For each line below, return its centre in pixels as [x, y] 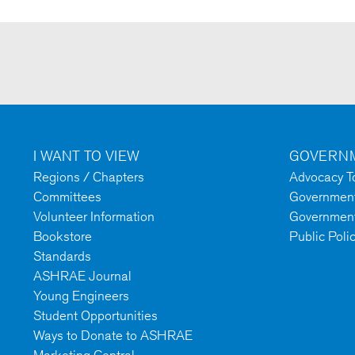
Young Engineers [81, 296]
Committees [67, 197]
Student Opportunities [95, 316]
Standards [62, 256]
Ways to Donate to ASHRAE [113, 336]
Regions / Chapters [89, 177]
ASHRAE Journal [82, 276]
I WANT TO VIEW [86, 156]
